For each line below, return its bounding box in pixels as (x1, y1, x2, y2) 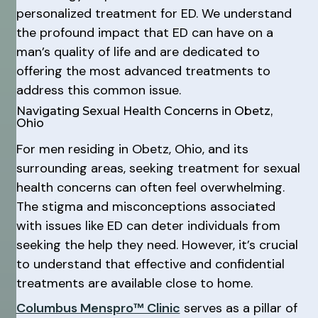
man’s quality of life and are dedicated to (16, 43, 260, 60)
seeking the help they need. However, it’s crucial (16, 236, 298, 253)
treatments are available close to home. (16, 275, 253, 292)
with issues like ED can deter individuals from (16, 217, 280, 234)
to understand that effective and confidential (16, 256, 285, 273)
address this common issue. (16, 81, 181, 99)
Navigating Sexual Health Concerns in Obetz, (16, 104, 273, 118)
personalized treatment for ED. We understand (16, 4, 292, 22)
